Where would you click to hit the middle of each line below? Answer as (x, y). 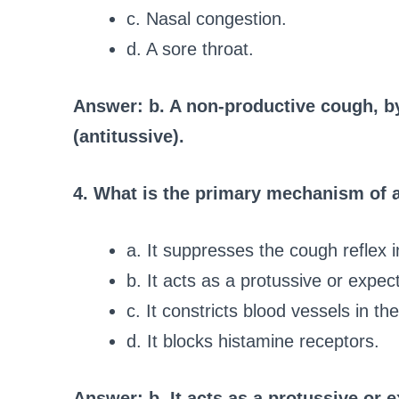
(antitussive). (129, 137)
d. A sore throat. (190, 49)
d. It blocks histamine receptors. (253, 342)
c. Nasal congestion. (207, 19)
